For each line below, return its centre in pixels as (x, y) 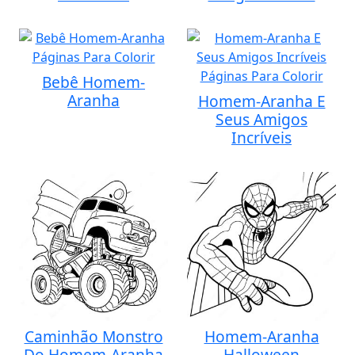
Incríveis (261, 137)
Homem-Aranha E (261, 101)
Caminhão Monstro (94, 336)
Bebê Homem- (94, 82)
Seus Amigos (261, 119)
